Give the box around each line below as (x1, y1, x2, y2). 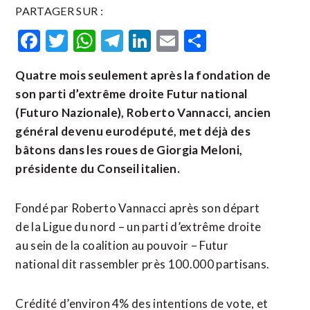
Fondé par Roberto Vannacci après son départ (15, 201, 260, 215)
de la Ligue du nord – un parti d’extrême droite (15, 219, 262, 234)
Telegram (123, 27, 214, 54)
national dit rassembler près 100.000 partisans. (15, 257, 270, 271)
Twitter (68, 27, 142, 54)
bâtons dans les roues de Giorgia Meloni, (15, 143, 243, 157)
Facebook (40, 27, 134, 54)
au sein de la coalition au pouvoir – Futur (15, 238, 228, 253)
